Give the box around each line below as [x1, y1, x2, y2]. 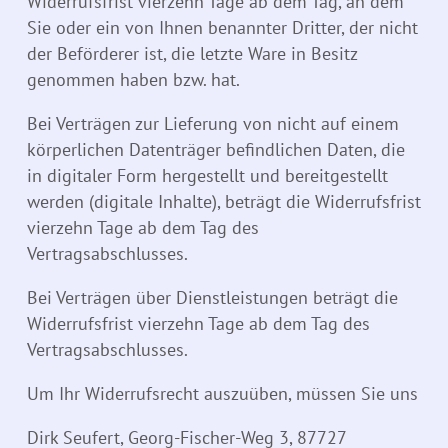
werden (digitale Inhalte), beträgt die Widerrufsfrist [27, 190, 421, 214]
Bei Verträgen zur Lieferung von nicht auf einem [27, 112, 399, 136]
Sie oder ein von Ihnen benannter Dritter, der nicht [27, 16, 418, 40]
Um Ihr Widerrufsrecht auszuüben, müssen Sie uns [27, 382, 418, 406]
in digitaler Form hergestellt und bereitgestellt [27, 164, 388, 188]
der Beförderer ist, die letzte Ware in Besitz [27, 42, 357, 66]
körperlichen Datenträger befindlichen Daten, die [27, 138, 405, 162]
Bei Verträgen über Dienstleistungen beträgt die [27, 286, 398, 310]
